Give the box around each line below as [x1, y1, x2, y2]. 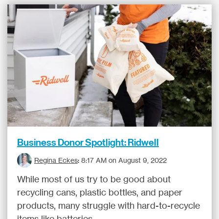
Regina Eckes [34, 156, 78, 164]
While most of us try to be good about [17, 174, 171, 184]
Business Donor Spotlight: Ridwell [17, 136, 159, 148]
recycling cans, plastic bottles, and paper [17, 187, 182, 197]
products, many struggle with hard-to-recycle [17, 200, 200, 211]
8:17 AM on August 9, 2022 [81, 156, 167, 164]
